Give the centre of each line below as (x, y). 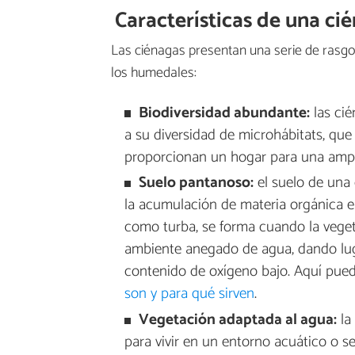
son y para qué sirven (189, 294)
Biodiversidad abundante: (224, 113)
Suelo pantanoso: (196, 183)
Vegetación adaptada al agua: (237, 320)
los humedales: (154, 73)
